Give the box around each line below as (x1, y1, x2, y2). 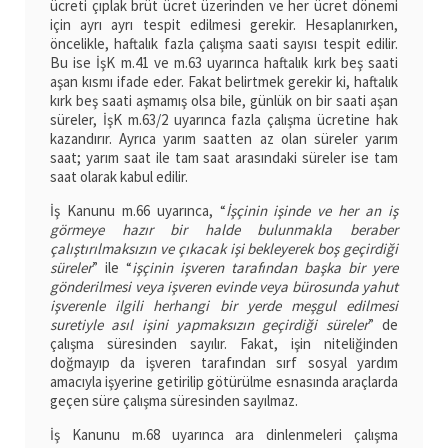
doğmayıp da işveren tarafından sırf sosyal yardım (50, 353, 398, 373)
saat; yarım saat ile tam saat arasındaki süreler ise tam (50, 148, 398, 168)
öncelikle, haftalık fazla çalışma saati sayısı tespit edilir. (50, 34, 398, 54)
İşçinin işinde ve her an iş (225, 201, 399, 221)
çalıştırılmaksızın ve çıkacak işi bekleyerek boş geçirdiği (50, 239, 398, 259)
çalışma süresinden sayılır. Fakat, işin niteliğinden (50, 334, 398, 354)
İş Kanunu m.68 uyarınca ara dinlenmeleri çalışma (50, 425, 398, 445)
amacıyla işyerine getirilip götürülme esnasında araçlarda (50, 372, 398, 392)
